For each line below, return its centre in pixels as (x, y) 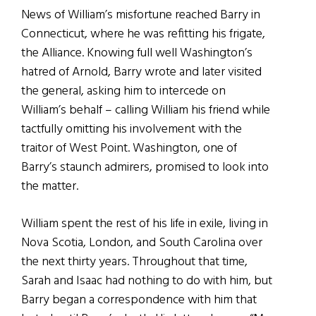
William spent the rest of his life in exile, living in (145, 224)
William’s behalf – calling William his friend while (146, 110)
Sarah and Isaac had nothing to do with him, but (147, 281)
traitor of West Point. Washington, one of (129, 148)
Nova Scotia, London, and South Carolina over (142, 243)
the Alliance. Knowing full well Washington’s (137, 53)
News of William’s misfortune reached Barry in (141, 15)
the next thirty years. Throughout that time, (134, 262)
